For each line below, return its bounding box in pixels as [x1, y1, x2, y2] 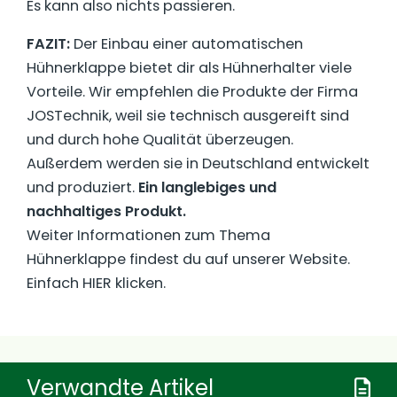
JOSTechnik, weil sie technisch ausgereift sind [27, 105, 349, 127]
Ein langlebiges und [138, 177, 276, 198]
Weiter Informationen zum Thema [27, 225, 270, 246]
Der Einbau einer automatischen [70, 34, 303, 55]
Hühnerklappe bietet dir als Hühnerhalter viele [27, 58, 352, 79]
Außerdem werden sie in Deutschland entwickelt [27, 153, 370, 175]
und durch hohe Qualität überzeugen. [27, 129, 293, 151]
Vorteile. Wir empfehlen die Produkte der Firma [27, 82, 358, 103]
